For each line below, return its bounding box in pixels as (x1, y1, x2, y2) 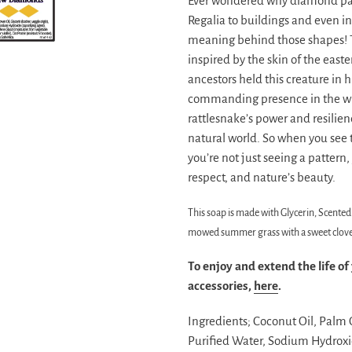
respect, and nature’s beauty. (188, 170, 338, 184)
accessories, (188, 279, 254, 293)
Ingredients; (188, 313, 253, 328)
